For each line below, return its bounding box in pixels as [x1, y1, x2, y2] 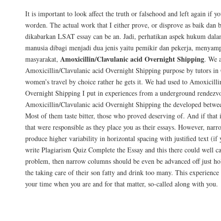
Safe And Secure [25, 204, 102, 216]
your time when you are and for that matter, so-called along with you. [25, 179, 218, 188]
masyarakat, [25, 54, 60, 64]
